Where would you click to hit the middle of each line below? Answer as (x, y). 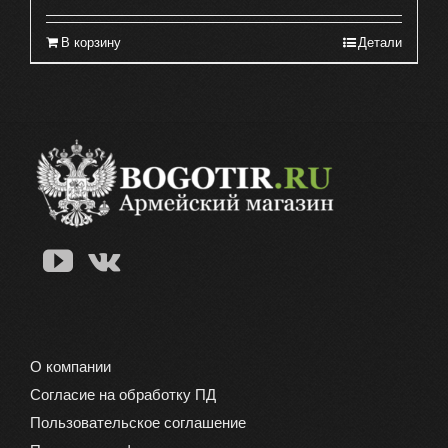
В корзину (91, 43)
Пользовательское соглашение (138, 423)
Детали (380, 43)
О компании (70, 367)
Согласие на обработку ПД (123, 395)
